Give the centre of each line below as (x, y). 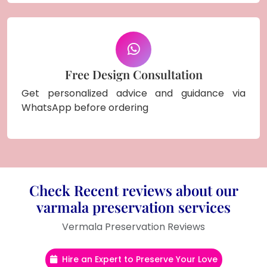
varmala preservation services (133, 207)
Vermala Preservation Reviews (133, 226)
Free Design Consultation (133, 74)
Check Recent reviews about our (133, 190)
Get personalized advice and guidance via (133, 93)
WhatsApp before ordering (85, 107)
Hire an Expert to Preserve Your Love (139, 259)
